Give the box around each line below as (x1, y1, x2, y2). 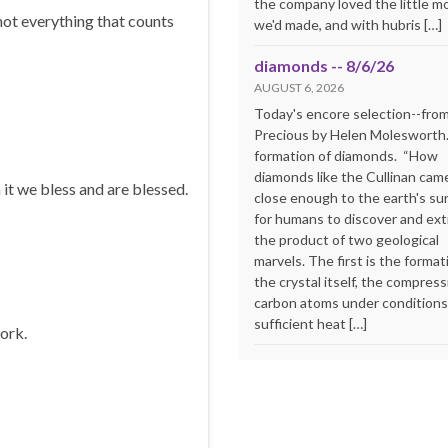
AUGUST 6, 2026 (254, 79, 344, 95)
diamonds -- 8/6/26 (254, 55, 394, 75)
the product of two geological (254, 230, 439, 248)
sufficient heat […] (254, 314, 367, 332)
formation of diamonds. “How (254, 146, 438, 164)
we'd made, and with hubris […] (254, 15, 442, 33)
